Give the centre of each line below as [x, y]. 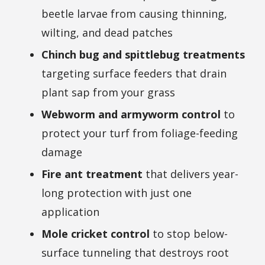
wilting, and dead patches [107, 33]
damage [62, 152]
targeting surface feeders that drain [134, 74]
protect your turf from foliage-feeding [140, 133]
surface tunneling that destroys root [135, 253]
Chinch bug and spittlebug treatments [143, 55]
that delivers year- [190, 174]
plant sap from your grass [108, 93]
